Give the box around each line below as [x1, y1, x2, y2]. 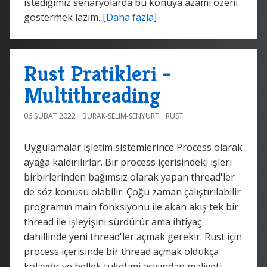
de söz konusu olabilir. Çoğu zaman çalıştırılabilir [24, 185, 241, 198]
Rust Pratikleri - [24, 60, 171, 87]
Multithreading [24, 81, 160, 108]
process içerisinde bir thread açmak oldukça [24, 244, 219, 258]
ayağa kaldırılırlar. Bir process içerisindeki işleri [24, 155, 232, 169]
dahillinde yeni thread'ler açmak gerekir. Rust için [24, 229, 242, 243]
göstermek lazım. [24, 10, 103, 24]
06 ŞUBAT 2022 [24, 110, 76, 121]
